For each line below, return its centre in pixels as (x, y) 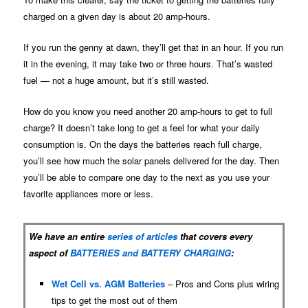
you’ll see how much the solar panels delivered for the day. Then (152, 161)
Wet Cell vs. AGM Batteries (108, 284)
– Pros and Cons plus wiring (222, 284)
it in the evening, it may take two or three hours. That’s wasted (148, 63)
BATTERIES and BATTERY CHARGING (151, 253)
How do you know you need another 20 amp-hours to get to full (148, 111)
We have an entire (68, 236)
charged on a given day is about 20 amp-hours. (117, 16)
